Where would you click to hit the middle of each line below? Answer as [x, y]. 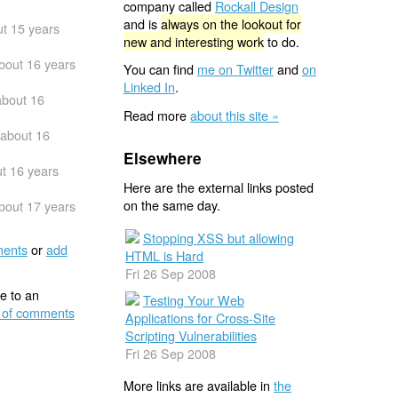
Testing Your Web [193, 299]
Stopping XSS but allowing [218, 237]
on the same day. [171, 205]
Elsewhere [162, 158]
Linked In [149, 87]
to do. [281, 41]
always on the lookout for [231, 23]
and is [142, 23]
